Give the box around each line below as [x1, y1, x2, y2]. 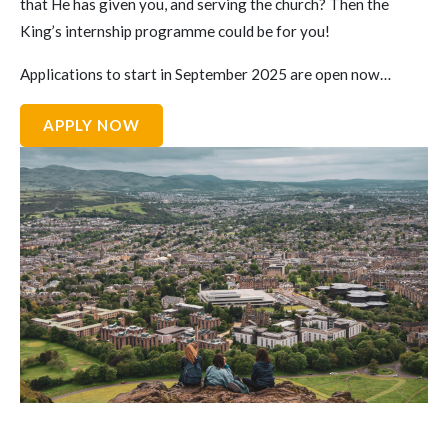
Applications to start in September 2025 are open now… [20, 65, 391, 83]
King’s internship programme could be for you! [20, 22, 330, 40]
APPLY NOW [43, 116, 140, 134]
